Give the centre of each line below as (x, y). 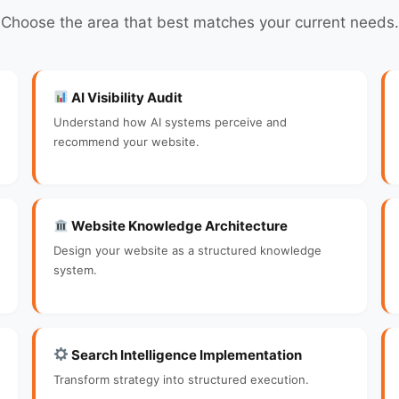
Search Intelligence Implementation (186, 354)
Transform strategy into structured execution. (181, 379)
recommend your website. (126, 141)
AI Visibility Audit (126, 97)
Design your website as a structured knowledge (187, 250)
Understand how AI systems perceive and (170, 122)
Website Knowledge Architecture (179, 226)
